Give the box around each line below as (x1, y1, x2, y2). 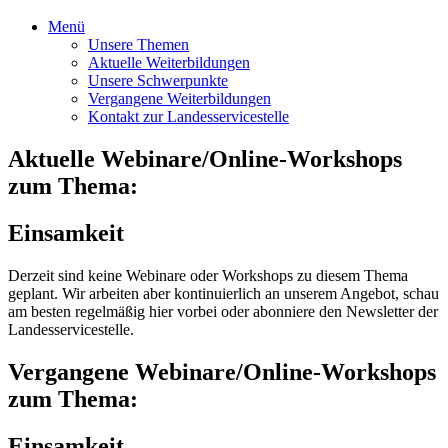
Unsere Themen (88, 36, 189, 53)
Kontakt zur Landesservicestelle (88, 108, 289, 125)
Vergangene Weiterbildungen (88, 90, 271, 107)
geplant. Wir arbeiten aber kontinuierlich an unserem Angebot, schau (8, 284, 439, 302)
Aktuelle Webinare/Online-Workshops (8, 145, 402, 172)
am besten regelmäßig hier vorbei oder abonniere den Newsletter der (8, 302, 438, 320)
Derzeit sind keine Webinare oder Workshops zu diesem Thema (8, 266, 408, 284)
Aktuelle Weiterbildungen (88, 54, 250, 71)
